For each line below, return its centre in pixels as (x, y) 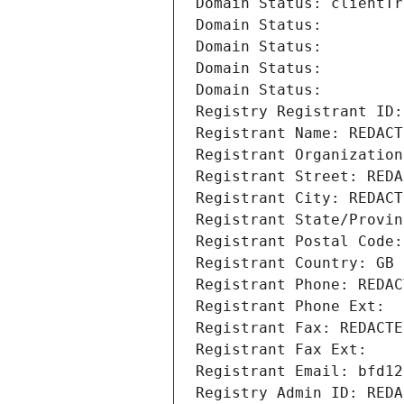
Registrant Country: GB (295, 263)
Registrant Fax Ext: (281, 350)
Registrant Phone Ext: (290, 307)
